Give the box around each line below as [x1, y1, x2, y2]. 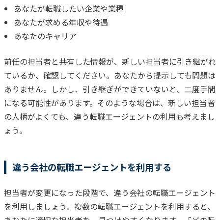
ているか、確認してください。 [4, 69, 114, 81]
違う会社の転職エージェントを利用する [12, 160, 171, 173]
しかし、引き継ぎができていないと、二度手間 [51, 82, 216, 95]
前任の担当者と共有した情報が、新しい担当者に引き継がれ [4, 55, 216, 67]
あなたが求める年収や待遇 [14, 16, 108, 28]
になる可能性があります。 [4, 96, 97, 109]
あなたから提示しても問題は [114, 69, 216, 81]
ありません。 [4, 82, 51, 95]
